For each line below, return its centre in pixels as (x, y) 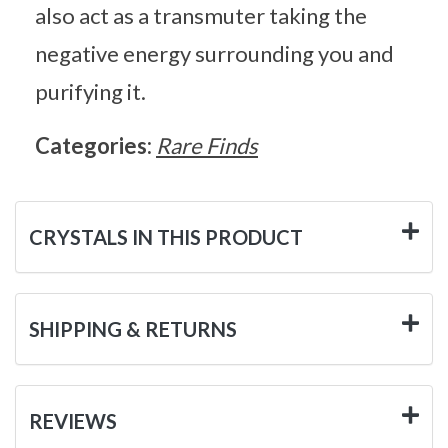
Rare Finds (207, 145)
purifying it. (90, 91)
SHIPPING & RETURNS (133, 328)
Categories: (95, 145)
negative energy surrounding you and (214, 53)
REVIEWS (73, 420)
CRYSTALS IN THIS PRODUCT (166, 236)
